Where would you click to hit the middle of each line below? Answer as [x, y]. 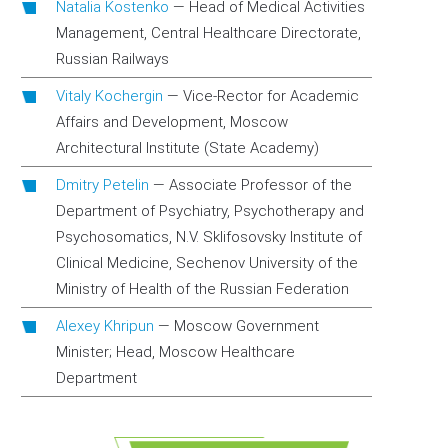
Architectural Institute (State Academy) [187, 148]
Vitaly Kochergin [109, 96]
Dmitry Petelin [102, 185]
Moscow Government [246, 326]
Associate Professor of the [260, 185]
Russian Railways [112, 59]
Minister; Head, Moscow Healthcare [175, 352]
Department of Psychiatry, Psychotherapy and [210, 211]
